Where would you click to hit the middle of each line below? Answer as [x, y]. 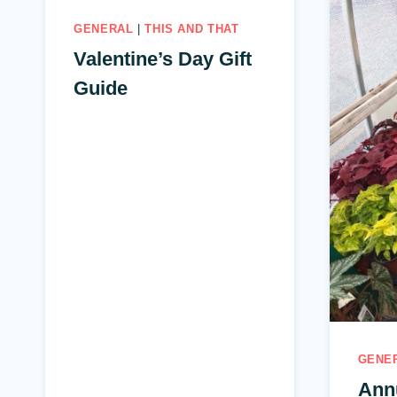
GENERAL [104, 29]
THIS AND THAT [192, 29]
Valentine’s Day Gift [163, 58]
